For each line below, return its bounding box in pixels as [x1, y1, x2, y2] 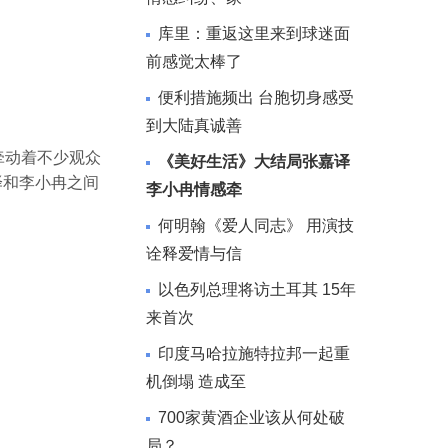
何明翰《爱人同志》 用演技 [158, 217, 354, 234]
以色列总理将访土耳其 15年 [158, 281, 356, 298]
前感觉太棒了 [146, 53, 242, 70]
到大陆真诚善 [146, 117, 242, 134]
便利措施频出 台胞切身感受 [158, 89, 354, 106]
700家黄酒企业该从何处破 [158, 409, 345, 426]
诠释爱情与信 [146, 245, 242, 262]
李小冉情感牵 [146, 181, 242, 198]
